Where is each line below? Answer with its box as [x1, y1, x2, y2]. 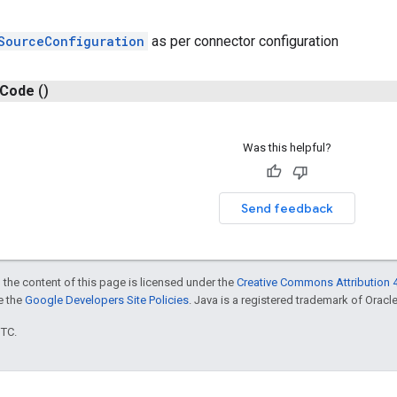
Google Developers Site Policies [25, 293, 189, 307]
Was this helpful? [242, 141, 331, 155]
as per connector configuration [148, 33, 339, 51]
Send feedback [240, 200, 333, 217]
